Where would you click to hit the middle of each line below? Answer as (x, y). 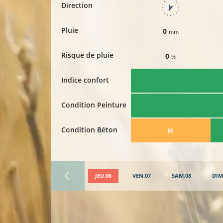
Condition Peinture (94, 105)
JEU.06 (104, 175)
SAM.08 (182, 175)
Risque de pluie (87, 55)
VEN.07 (142, 175)
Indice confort (85, 80)
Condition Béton (89, 130)
